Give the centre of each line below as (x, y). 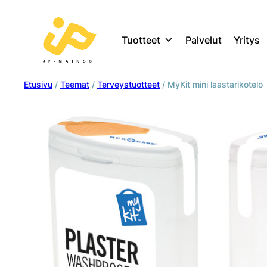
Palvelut (204, 40)
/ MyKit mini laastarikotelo (211, 85)
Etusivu (38, 85)
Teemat (75, 85)
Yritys (247, 40)
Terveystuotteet (128, 85)
